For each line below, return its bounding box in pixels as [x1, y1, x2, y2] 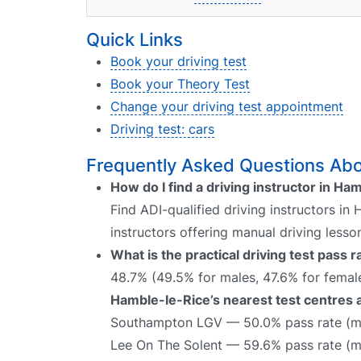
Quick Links [86, 29, 183, 51]
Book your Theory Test [110, 76, 250, 93]
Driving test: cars [110, 121, 214, 138]
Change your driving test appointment [110, 98, 343, 115]
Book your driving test [110, 53, 247, 70]
